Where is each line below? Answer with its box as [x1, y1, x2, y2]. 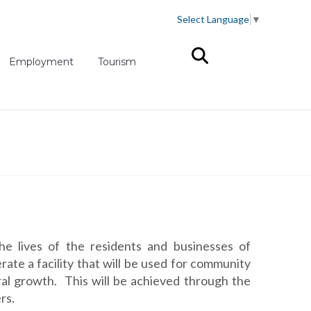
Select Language [177, 13, 249, 26]
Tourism [97, 56, 136, 69]
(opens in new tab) [73, 55, 163, 68]
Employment [9, 56, 74, 69]
